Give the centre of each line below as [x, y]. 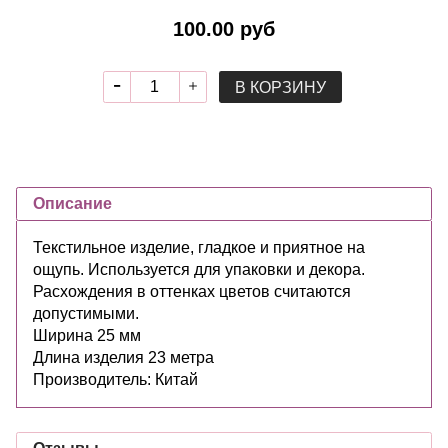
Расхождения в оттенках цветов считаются [192, 291]
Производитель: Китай [115, 379]
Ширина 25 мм [87, 335]
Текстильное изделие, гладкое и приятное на [199, 247]
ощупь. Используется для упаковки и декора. [199, 269]
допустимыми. [86, 313]
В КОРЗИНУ [280, 87]
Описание [72, 203]
